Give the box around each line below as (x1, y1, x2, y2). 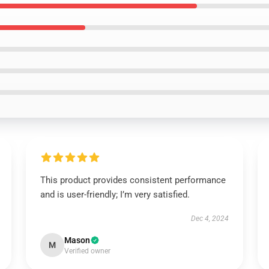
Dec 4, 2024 (191, 214, 229, 223)
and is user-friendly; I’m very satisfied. (40, 189, 190, 200)
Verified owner (64, 247, 110, 255)
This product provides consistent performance (40, 175, 226, 186)
